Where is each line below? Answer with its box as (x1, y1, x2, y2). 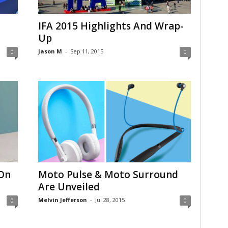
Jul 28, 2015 (95, 196, 125, 204)
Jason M (38, 47, 62, 55)
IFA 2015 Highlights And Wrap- (38, 19, 184, 33)
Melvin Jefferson (38, 196, 87, 204)
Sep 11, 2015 (70, 47, 103, 55)
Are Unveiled (38, 180, 100, 193)
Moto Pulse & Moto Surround (38, 168, 178, 181)
